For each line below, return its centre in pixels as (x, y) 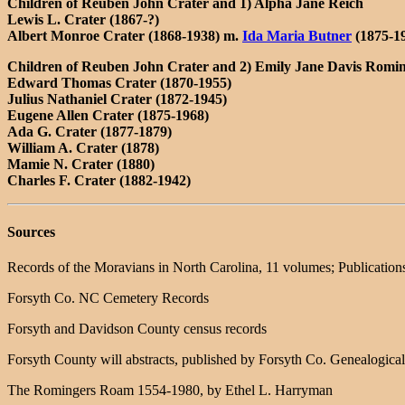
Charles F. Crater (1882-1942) (99, 180)
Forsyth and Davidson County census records (137, 329)
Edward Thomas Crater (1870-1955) (119, 82)
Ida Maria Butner (297, 35)
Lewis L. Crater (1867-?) (83, 19)
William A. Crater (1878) (83, 147)
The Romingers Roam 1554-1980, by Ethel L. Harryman (170, 391)
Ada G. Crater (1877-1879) (89, 131)
